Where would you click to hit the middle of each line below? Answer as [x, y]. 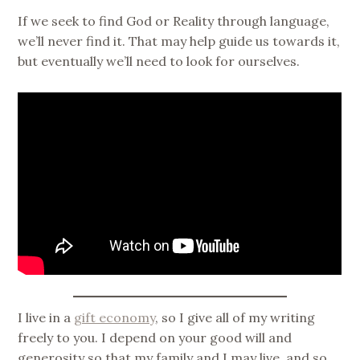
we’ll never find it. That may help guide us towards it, [179, 41]
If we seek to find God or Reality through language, [174, 21]
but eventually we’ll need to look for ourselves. [159, 61]
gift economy [115, 318]
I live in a [46, 318]
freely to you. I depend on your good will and [155, 338]
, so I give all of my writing [235, 318]
